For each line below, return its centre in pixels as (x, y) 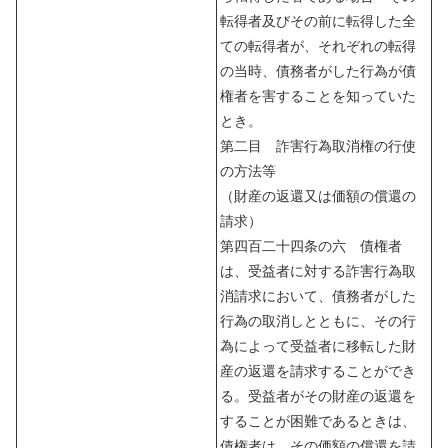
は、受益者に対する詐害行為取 (318, 270)
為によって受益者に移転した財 (318, 345)
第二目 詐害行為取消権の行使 (318, 145)
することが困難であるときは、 (318, 420)
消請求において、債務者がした (318, 295)
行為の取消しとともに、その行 (318, 320)
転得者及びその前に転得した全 (318, 20)
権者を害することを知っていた (318, 95)
